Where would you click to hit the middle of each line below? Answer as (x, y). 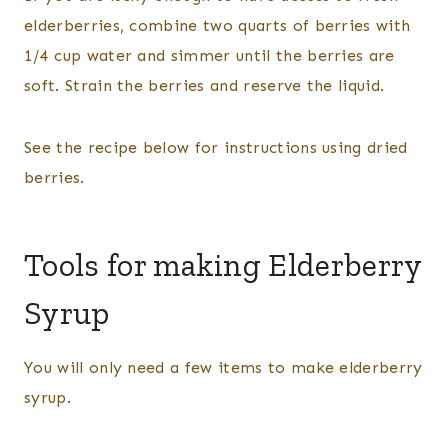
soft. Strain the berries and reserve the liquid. (204, 86)
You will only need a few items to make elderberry (223, 368)
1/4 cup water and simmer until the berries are (209, 56)
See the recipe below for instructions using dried (216, 148)
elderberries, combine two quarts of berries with (217, 26)
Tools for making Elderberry (223, 265)
